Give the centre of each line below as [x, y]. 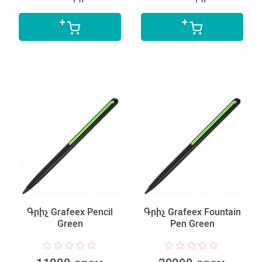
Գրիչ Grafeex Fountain [192, 212]
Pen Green [192, 223]
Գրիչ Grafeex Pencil [70, 212]
